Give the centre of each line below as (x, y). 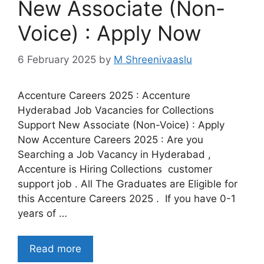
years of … (42, 213)
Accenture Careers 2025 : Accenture (104, 95)
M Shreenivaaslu (153, 59)
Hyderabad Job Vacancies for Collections (116, 110)
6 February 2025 (57, 59)
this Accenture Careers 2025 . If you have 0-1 (127, 198)
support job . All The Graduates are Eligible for (128, 184)
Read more (55, 249)
